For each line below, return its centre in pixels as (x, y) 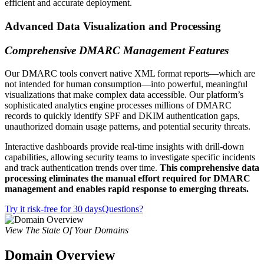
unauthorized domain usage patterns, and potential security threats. (129, 126)
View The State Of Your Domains (67, 230)
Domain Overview (60, 255)
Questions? (123, 209)
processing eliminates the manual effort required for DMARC (128, 178)
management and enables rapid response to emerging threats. (127, 189)
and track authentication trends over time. (82, 167)
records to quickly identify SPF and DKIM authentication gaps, (122, 115)
